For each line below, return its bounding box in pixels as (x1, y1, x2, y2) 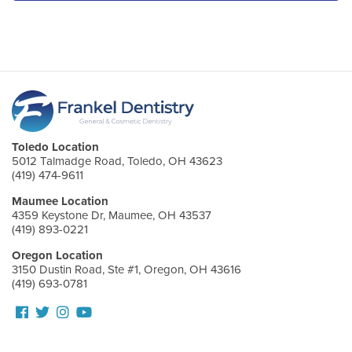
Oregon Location (12, 247, 103, 262)
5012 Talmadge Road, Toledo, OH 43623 (12, 153, 222, 168)
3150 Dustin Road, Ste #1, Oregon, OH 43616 (12, 262, 241, 277)
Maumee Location (12, 193, 108, 208)
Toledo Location (12, 139, 99, 154)
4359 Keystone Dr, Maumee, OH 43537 (12, 207, 211, 222)
